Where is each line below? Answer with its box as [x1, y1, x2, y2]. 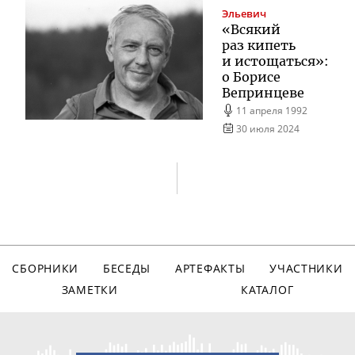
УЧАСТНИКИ [269, 260, 343, 276]
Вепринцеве [222, 84, 304, 101]
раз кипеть [222, 36, 296, 53]
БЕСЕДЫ [102, 260, 151, 276]
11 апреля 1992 [236, 103, 308, 116]
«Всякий [222, 21, 281, 37]
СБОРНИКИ [12, 260, 79, 276]
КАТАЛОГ [241, 282, 294, 298]
